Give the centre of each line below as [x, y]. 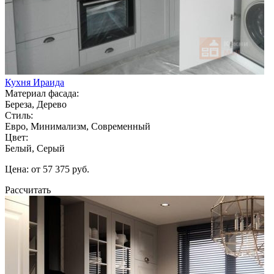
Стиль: [19, 115]
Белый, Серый [35, 148]
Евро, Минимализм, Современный [78, 126]
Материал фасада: [42, 93]
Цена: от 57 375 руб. [47, 169]
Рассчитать [28, 190]
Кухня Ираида [35, 82]
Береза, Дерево [36, 104]
